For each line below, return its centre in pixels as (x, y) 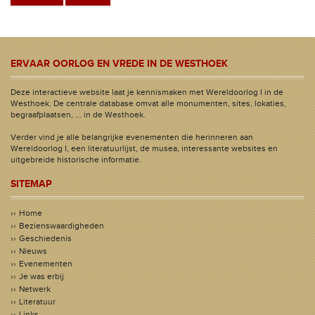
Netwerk (35, 289)
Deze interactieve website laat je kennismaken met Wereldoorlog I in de (147, 92)
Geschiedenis (45, 238)
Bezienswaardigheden (62, 226)
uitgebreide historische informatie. (76, 160)
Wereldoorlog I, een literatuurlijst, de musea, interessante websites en (144, 148)
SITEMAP (31, 184)
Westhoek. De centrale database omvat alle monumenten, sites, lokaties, (148, 103)
